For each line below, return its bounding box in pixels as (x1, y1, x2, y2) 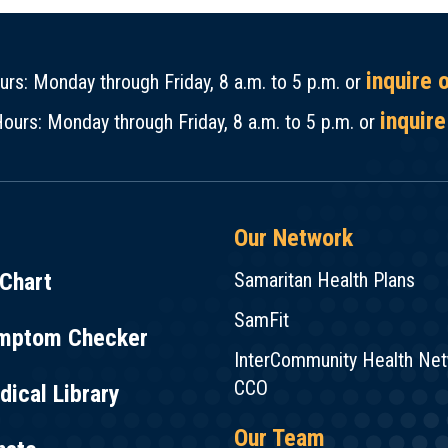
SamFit (234, 308, 289, 332)
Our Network (234, 224, 353, 252)
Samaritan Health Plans (234, 268, 415, 292)
